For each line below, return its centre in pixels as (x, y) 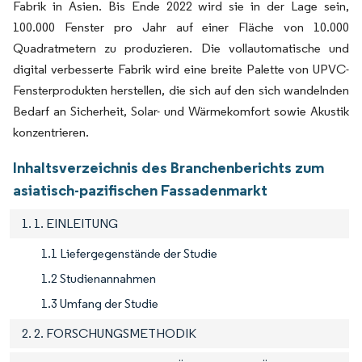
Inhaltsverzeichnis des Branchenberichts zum (168, 167)
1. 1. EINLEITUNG (70, 223)
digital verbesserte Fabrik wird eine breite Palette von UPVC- (181, 69)
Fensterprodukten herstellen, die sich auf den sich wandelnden (181, 90)
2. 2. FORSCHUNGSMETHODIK (109, 333)
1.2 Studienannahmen (99, 278)
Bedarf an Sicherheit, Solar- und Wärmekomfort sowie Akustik (181, 111)
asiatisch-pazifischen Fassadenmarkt (140, 189)
